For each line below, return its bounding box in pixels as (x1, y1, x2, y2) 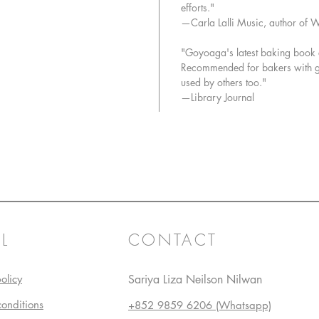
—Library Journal (181, 90, 254, 105)
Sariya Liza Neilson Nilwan (128, 272, 262, 288)
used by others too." (181, 75, 266, 90)
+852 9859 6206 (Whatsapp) (128, 298, 271, 313)
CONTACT (128, 229, 218, 251)
